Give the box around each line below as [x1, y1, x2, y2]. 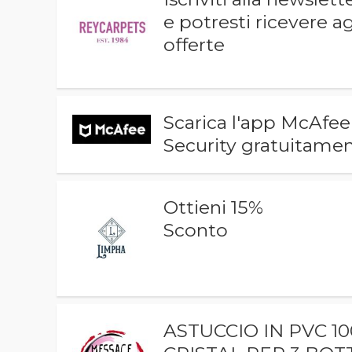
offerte [163, 34, 225, 56]
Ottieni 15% [163, 196, 264, 218]
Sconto [163, 219, 229, 241]
